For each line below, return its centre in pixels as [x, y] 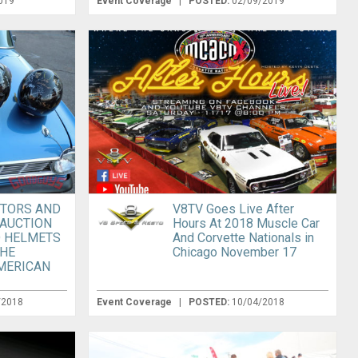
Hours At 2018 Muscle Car [246, 223]
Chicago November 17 [234, 252]
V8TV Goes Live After [233, 209]
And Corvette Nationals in [243, 237]
